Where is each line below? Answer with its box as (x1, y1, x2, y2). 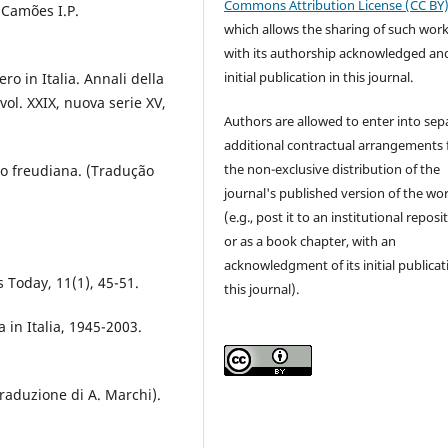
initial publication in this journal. (224, 68, 414, 87)
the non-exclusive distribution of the (224, 160, 441, 179)
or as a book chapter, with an (224, 232, 397, 251)
